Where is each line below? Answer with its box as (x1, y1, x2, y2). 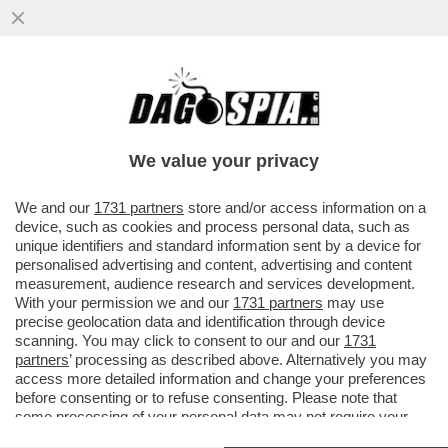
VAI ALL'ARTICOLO (40, 173, 182, 191)
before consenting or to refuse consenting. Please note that (15, 389, 397, 406)
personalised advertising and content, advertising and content (15, 256, 412, 273)
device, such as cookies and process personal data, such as (15, 218, 410, 235)
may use (323, 294, 384, 311)
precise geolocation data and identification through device (15, 313, 385, 330)
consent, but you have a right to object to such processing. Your (15, 427, 428, 444)
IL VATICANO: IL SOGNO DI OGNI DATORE (10, 89, 419, 112)
